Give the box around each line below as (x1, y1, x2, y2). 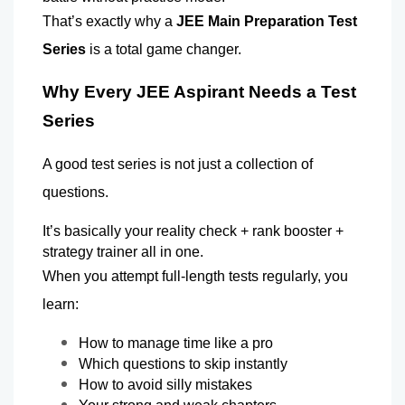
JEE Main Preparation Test (176, 13, 357, 29)
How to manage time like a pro (79, 334, 277, 351)
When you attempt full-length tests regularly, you (42, 268, 348, 284)
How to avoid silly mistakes (79, 376, 256, 392)
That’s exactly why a (42, 13, 176, 29)
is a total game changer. (86, 41, 241, 57)
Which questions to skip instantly (79, 355, 291, 372)
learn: (42, 296, 79, 312)
